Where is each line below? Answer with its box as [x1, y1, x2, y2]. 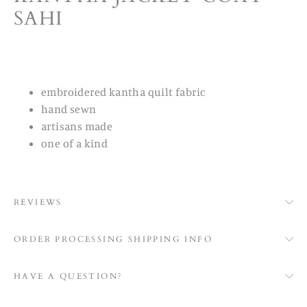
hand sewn [41, 102, 97, 116]
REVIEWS [14, 197, 62, 208]
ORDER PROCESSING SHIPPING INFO [14, 234, 212, 245]
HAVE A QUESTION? [14, 271, 123, 282]
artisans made [41, 119, 113, 134]
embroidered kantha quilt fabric [41, 85, 206, 99]
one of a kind [41, 136, 108, 151]
